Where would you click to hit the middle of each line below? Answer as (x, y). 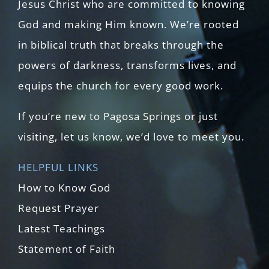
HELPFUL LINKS (58, 167)
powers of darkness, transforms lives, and (127, 65)
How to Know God (64, 187)
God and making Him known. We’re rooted (128, 24)
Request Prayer (59, 208)
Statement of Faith (67, 249)
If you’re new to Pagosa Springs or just (118, 116)
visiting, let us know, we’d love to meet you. (131, 136)
